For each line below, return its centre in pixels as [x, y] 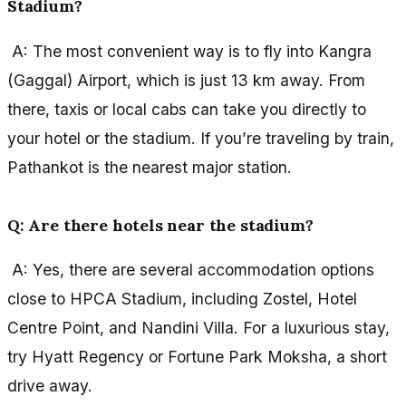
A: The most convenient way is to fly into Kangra [189, 51]
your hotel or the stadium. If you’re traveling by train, [201, 138]
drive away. [50, 386]
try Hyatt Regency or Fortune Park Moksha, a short [197, 357]
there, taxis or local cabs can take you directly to [187, 109]
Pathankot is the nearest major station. [150, 167]
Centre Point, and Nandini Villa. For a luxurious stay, [198, 328]
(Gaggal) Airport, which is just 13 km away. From [186, 80]
